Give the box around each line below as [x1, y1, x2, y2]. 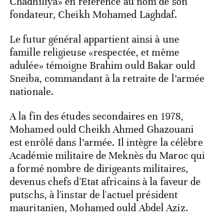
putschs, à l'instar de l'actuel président [10, 188, 178, 201]
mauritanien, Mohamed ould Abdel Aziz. [10, 201, 188, 215]
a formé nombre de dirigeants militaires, [10, 162, 189, 175]
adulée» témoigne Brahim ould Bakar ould [10, 59, 195, 72]
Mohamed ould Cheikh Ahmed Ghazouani [10, 123, 194, 136]
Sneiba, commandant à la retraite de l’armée [10, 72, 205, 85]
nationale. [10, 85, 54, 98]
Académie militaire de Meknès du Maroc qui [10, 149, 205, 162]
